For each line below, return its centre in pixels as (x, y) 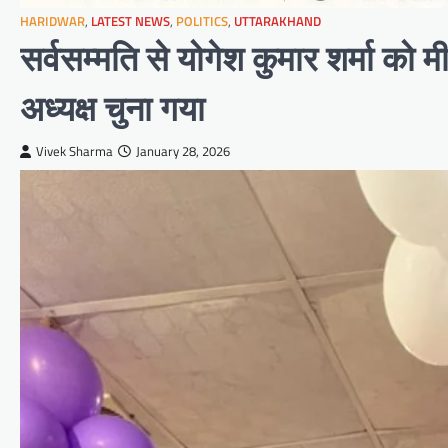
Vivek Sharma (74, 152)
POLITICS (202, 22)
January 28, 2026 (183, 152)
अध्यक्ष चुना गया (112, 109)
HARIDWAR (52, 22)
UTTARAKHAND (277, 22)
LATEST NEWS (130, 22)
